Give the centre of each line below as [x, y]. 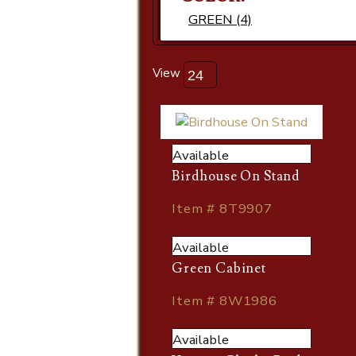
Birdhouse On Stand [236, 177]
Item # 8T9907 [222, 209]
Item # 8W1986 [224, 301]
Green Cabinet [219, 269]
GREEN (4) [220, 20]
